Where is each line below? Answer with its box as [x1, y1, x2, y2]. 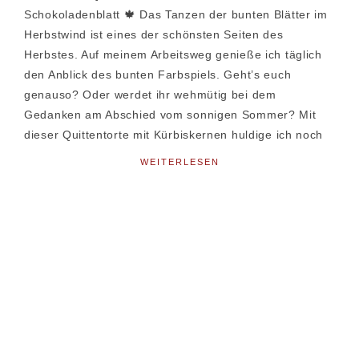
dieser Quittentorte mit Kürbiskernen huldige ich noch [24, 127, 324, 141]
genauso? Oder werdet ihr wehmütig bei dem [24, 87, 276, 101]
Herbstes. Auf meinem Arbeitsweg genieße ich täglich [24, 47, 322, 61]
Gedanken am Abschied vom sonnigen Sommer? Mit [24, 107, 317, 121]
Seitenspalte [23, 218, 147, 245]
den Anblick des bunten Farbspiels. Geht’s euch [24, 67, 292, 81]
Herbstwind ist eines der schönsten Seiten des [24, 27, 284, 41]
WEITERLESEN [139, 156, 220, 167]
